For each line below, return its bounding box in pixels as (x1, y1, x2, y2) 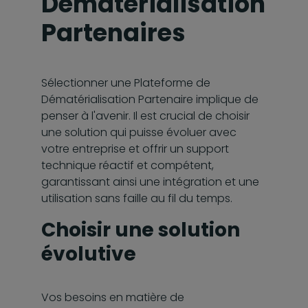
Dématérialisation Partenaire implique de (41, 91, 258, 107)
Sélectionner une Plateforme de (41, 74, 210, 91)
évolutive (41, 240, 136, 267)
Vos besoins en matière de (41, 289, 184, 305)
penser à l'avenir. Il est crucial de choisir (41, 107, 250, 124)
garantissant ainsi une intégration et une (41, 173, 259, 190)
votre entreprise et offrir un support (41, 140, 229, 157)
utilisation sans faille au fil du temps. (41, 190, 232, 206)
